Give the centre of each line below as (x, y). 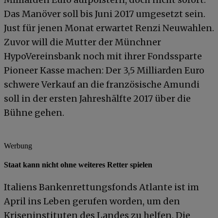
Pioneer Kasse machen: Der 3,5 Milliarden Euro (104, 70)
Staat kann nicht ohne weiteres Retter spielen (78, 165)
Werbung (18, 146)
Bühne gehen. (34, 113)
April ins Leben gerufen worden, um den (92, 201)
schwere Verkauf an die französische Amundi (102, 84)
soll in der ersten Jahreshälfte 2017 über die (97, 99)
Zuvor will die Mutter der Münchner (82, 42)
